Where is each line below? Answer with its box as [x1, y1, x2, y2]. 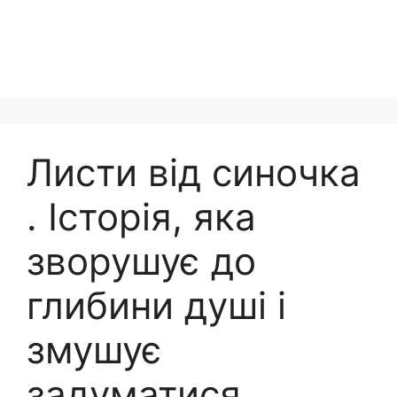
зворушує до [27, 238, 256, 284]
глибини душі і [27, 283, 286, 328]
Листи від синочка [27, 150, 361, 195]
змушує [27, 327, 162, 372]
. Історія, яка [27, 194, 256, 239]
